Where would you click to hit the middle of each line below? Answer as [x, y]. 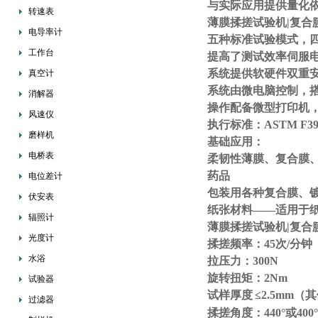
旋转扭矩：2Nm [247, 278]
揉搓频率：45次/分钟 [260, 244]
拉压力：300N [243, 261]
